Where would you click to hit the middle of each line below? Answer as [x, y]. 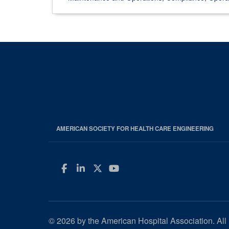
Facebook [94, 168]
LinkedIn [109, 168]
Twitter [126, 168]
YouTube [144, 168]
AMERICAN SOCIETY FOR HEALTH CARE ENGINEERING [135, 129]
